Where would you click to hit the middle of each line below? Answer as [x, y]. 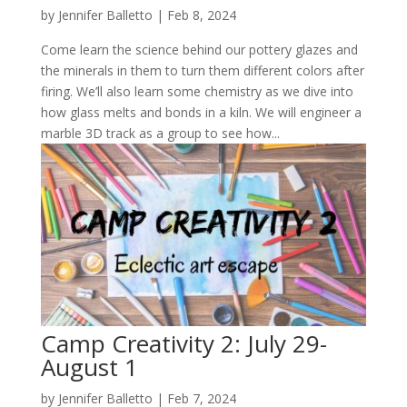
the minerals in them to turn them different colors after [202, 70]
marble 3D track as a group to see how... [160, 133]
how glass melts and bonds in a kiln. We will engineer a [201, 112]
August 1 [89, 367]
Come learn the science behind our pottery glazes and [199, 49]
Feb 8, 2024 [201, 15]
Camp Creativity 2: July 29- [184, 344]
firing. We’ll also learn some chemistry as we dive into [197, 91]
